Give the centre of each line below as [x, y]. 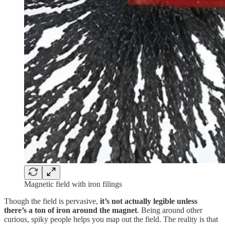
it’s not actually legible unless [149, 201]
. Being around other [170, 210]
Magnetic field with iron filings [73, 184]
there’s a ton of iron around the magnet [71, 210]
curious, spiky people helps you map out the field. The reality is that [111, 219]
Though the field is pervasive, [52, 201]
